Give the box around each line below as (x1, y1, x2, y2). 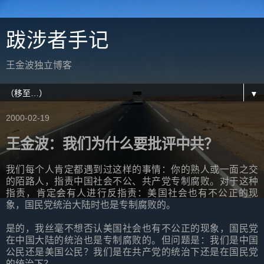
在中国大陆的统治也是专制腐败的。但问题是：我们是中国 (6, 235, 258, 245)
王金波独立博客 (6, 60, 72, 70)
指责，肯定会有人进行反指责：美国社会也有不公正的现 (6, 187, 258, 198)
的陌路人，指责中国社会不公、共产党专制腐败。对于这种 (6, 176, 258, 186)
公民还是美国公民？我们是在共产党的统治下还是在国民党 (6, 246, 258, 257)
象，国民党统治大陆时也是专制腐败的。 (6, 199, 176, 210)
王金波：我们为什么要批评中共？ (6, 136, 218, 152)
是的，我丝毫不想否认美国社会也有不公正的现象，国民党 (6, 223, 258, 233)
